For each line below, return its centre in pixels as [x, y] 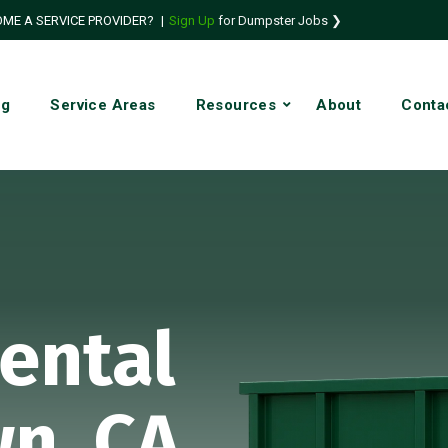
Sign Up [191, 20]
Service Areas [103, 105]
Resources [236, 105]
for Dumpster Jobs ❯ [279, 20]
